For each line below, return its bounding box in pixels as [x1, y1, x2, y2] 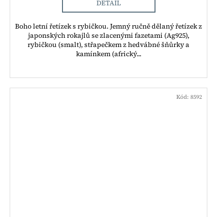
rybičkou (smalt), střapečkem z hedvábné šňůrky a [28, 39, 189, 49]
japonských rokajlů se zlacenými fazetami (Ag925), [28, 30, 189, 40]
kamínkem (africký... [76, 48, 141, 59]
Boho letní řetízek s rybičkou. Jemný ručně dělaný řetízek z [15, 21, 202, 31]
